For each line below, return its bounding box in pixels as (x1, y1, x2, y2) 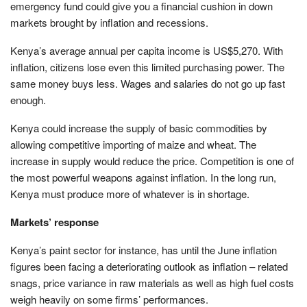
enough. (10, 92, 46, 107)
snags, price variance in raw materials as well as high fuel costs (10, 275, 294, 290)
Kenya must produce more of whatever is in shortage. (10, 186, 249, 201)
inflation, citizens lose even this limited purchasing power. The (10, 59, 284, 74)
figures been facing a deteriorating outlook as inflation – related (10, 258, 288, 273)
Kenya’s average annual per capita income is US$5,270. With (10, 42, 283, 58)
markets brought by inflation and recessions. (10, 14, 208, 29)
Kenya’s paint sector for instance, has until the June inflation (10, 242, 277, 257)
